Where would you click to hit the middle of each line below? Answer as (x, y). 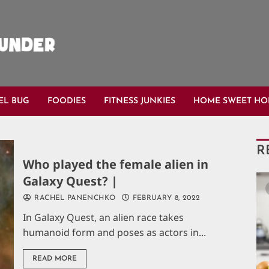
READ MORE (55, 258)
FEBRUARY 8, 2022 (165, 198)
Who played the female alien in (116, 164)
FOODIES (67, 101)
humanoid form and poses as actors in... (115, 232)
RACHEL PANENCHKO (74, 198)
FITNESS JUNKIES (140, 101)
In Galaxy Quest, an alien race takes (104, 217)
